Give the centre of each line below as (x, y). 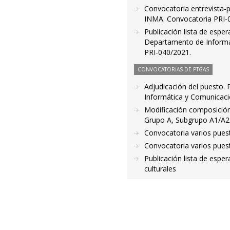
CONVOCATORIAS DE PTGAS (174, 69)
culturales (160, 169)
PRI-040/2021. (168, 52)
